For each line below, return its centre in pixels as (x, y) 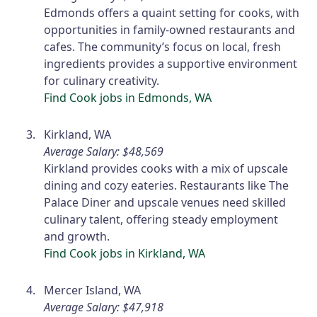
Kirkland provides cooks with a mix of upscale (166, 169)
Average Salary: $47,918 (104, 307)
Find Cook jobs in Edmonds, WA (128, 98)
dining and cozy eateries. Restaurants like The (167, 186)
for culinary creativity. (102, 81)
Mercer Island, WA (93, 290)
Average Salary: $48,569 (104, 152)
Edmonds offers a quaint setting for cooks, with (172, 13)
